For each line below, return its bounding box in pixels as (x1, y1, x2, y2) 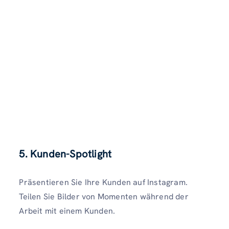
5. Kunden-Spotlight (19, 147, 112, 161)
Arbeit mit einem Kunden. (19, 205, 116, 217)
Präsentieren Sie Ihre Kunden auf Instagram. (19, 177, 188, 188)
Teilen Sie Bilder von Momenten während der (19, 191, 189, 202)
